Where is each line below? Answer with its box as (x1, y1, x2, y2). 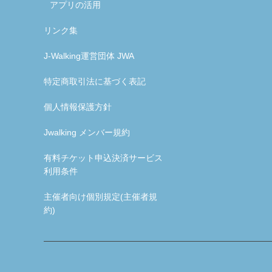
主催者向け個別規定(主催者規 (44, 191, 157, 202)
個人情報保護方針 (44, 101, 112, 112)
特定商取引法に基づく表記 (44, 76, 146, 86)
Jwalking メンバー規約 (44, 127, 130, 137)
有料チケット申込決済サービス (44, 152, 163, 163)
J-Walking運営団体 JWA (44, 50, 134, 61)
